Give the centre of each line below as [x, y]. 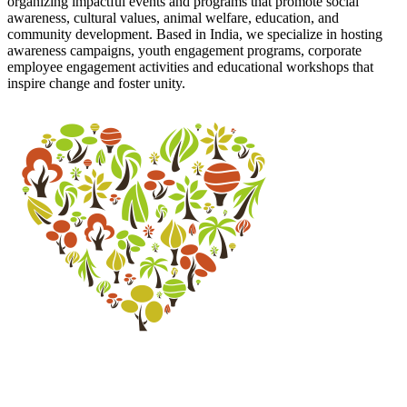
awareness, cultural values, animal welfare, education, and [173, 17]
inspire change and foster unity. [96, 83]
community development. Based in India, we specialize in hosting [195, 34]
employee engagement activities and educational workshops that [190, 66]
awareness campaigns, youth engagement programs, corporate [184, 50]
